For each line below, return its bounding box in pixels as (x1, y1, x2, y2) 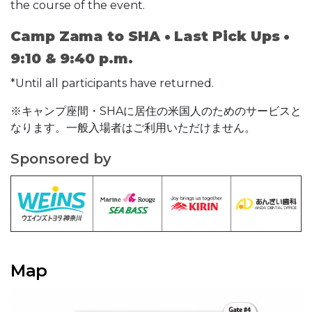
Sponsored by (10, 150, 112, 168)
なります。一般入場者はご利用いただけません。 (10, 121, 256, 135)
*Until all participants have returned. (10, 77, 214, 91)
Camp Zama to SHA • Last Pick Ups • (10, 28, 290, 45)
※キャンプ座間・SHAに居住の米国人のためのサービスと (10, 104, 302, 118)
